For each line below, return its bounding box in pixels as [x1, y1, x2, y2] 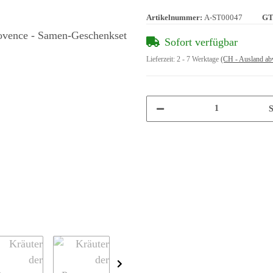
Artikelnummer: [146, 13, 204, 22]
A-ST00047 [204, 13, 243, 22]
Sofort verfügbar [165, 35, 238, 48]
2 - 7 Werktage [177, 54, 221, 63]
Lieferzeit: [146, 54, 177, 63]
